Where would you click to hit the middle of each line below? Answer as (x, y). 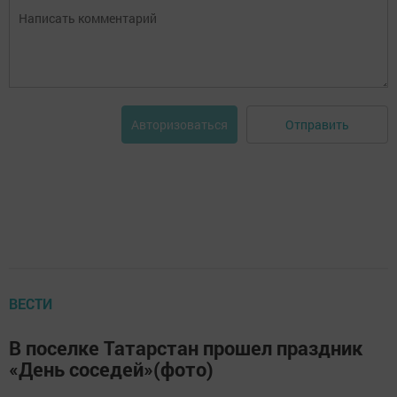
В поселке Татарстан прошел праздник (186, 348)
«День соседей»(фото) (111, 370)
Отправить (317, 124)
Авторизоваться (179, 125)
